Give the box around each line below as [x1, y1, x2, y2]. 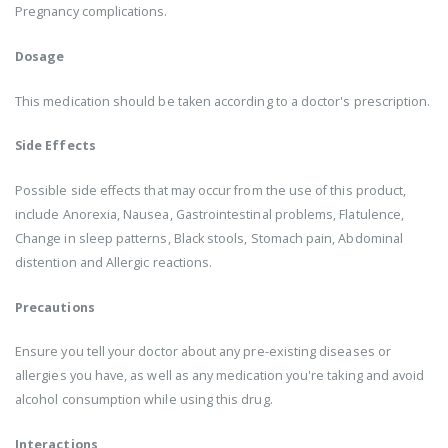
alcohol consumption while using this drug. [15, 391, 273, 409]
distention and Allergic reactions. [15, 254, 213, 272]
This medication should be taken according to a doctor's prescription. [15, 92, 431, 110]
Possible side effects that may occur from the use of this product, [15, 182, 407, 200]
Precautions [15, 298, 95, 316]
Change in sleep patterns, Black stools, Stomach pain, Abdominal [15, 230, 403, 248]
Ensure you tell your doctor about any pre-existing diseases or [15, 343, 391, 361]
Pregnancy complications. [15, 3, 168, 21]
